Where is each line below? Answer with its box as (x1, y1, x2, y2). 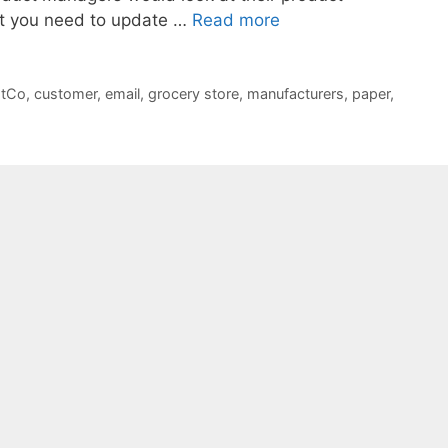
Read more (192, 10, 280, 31)
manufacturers (246, 84, 344, 102)
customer (33, 84, 97, 102)
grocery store (147, 84, 239, 102)
